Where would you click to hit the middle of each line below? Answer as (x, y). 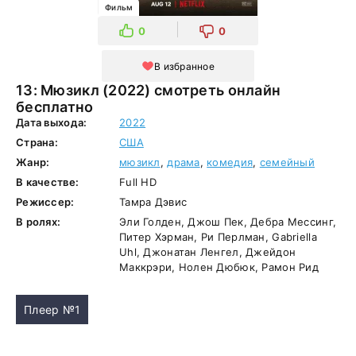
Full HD (138, 182)
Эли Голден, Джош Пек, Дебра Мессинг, (228, 222)
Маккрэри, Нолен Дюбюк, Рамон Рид (219, 267)
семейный (287, 162)
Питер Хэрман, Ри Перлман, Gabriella (218, 237)
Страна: (37, 142)
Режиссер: (45, 202)
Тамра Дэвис (153, 202)
